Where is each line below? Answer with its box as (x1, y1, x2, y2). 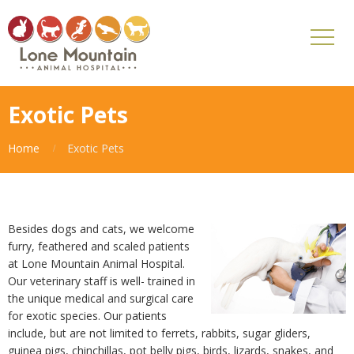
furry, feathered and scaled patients (8, 239, 190, 254)
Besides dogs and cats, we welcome (8, 221, 194, 236)
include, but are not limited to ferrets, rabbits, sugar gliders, (8, 326, 311, 341)
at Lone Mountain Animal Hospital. (8, 256, 185, 271)
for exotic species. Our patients (8, 308, 167, 323)
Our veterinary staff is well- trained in (8, 273, 195, 288)
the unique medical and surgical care (8, 291, 194, 306)
